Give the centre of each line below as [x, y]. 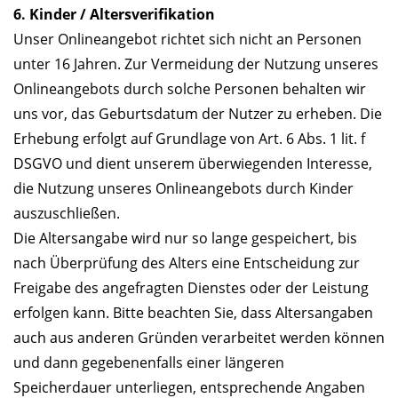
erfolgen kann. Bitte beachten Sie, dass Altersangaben [193, 313]
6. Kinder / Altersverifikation [114, 15]
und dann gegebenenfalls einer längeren [149, 363]
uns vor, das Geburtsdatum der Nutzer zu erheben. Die [198, 114]
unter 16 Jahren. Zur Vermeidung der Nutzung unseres [196, 64]
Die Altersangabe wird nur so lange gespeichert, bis [185, 239]
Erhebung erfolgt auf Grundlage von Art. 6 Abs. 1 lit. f [189, 139]
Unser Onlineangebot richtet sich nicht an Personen [187, 40]
